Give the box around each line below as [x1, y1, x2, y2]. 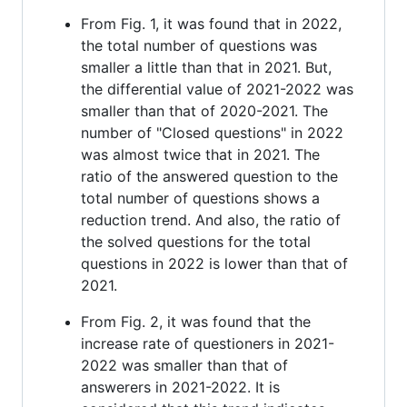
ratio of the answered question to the [81, 166, 338, 185]
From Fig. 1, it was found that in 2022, [81, 14, 342, 33]
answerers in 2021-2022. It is [81, 377, 280, 396]
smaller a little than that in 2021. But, [81, 57, 332, 76]
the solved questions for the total [81, 232, 311, 251]
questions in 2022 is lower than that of [81, 253, 348, 273]
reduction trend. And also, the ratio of [81, 210, 341, 229]
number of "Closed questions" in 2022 [81, 123, 343, 142]
